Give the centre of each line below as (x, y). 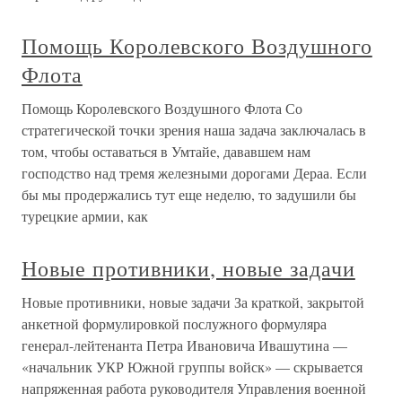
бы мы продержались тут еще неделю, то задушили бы (189, 194)
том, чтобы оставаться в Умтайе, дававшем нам (166, 151)
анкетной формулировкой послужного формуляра (174, 323)
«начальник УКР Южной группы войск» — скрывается (192, 367)
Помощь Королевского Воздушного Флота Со (162, 108)
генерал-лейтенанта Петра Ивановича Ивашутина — (184, 345)
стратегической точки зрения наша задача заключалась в (194, 130)
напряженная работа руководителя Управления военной (194, 388)
